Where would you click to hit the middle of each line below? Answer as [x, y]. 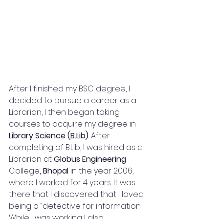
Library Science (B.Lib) [49, 135]
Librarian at [31, 159]
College [24, 171]
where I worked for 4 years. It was [73, 182]
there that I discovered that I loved [77, 194]
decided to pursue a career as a [74, 100]
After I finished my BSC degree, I [70, 88]
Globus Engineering [91, 159]
